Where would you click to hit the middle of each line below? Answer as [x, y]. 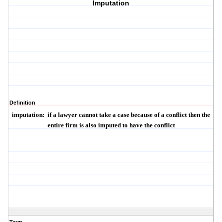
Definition [22, 103]
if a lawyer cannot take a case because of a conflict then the [129, 115]
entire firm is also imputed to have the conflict [111, 125]
